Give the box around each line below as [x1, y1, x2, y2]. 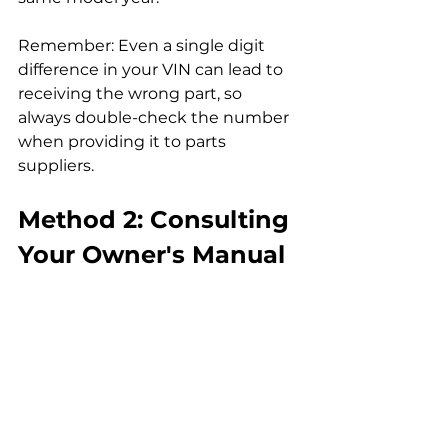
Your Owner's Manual [18, 239, 285, 269]
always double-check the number [18, 107, 293, 127]
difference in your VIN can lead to [18, 59, 287, 79]
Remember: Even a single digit [18, 35, 269, 55]
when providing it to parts [18, 131, 230, 151]
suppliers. [18, 155, 94, 175]
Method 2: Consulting [18, 204, 296, 234]
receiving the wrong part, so [18, 83, 246, 103]
